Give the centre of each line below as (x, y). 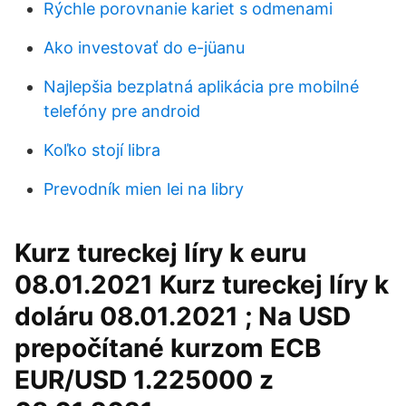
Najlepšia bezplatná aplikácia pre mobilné (201, 87)
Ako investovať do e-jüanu (144, 48)
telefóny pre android (122, 111)
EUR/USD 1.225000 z (144, 380)
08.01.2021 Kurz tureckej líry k (202, 285)
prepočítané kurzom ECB (168, 348)
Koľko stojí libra (102, 150)
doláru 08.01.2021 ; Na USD (183, 316)
